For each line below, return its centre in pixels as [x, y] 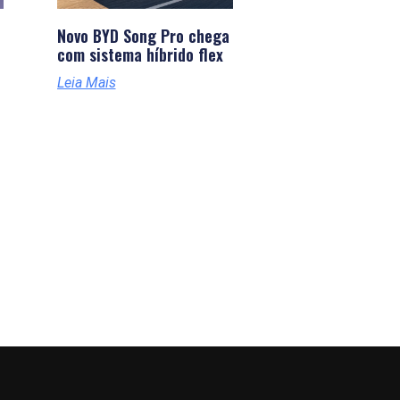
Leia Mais [86, 82]
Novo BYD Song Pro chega [143, 35]
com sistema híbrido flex [140, 54]
